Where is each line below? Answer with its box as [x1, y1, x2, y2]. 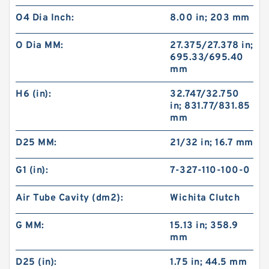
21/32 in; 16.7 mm [170, 137, 253, 149]
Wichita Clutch [170, 192, 240, 204]
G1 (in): [16, 165, 48, 177]
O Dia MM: [16, 40, 64, 52]
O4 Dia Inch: [16, 12, 74, 24]
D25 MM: [16, 137, 57, 149]
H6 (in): [16, 88, 51, 100]
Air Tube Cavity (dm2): [16, 192, 123, 204]
